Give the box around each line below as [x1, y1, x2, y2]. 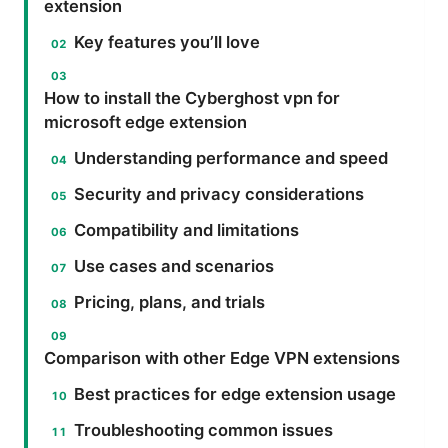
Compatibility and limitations [74, 220, 300, 241]
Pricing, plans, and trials [74, 292, 266, 313]
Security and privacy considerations [74, 184, 365, 205]
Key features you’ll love [74, 32, 261, 53]
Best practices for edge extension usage [74, 384, 397, 405]
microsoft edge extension [44, 112, 247, 133]
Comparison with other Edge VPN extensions [44, 348, 400, 369]
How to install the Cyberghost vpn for [44, 88, 340, 109]
